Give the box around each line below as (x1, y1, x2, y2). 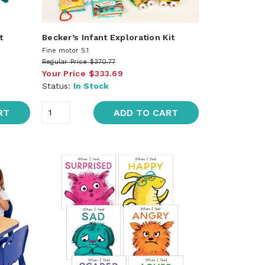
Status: (41, 80, 73, 91)
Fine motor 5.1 (41, 46, 89, 54)
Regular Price (41, 57, 88, 66)
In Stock (73, 80, 109, 91)
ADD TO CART (114, 106, 179, 118)
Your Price (41, 68, 86, 78)
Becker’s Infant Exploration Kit (41, 32, 175, 42)
